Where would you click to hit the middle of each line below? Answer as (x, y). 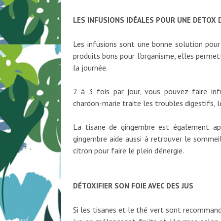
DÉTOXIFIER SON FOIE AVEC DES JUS (133, 186)
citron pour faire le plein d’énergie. (129, 151)
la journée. (90, 68)
